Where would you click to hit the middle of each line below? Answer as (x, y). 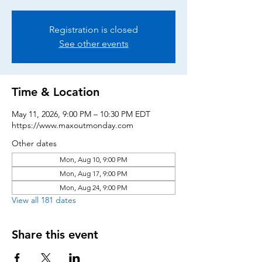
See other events (94, 44)
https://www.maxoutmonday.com (73, 125)
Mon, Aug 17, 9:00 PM (94, 173)
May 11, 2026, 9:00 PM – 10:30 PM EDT (81, 114)
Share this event (55, 235)
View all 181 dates (44, 200)
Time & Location (56, 92)
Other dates (34, 143)
